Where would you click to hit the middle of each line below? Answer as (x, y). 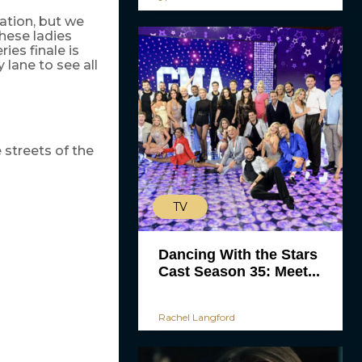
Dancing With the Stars (238, 255)
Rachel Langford (196, 317)
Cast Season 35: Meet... (239, 271)
